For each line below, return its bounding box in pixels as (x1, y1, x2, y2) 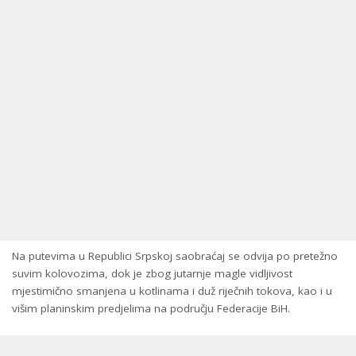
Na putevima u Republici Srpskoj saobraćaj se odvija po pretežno (12, 249, 338, 263)
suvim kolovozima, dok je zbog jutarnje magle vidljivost (12, 266, 292, 281)
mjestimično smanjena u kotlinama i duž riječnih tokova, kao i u (12, 284, 332, 298)
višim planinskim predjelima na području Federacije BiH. (12, 301, 290, 315)
